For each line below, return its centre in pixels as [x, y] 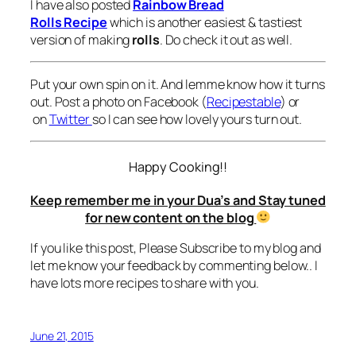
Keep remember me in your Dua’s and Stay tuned [178, 200]
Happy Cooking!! [178, 166]
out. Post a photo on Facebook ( [118, 102]
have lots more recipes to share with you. [145, 282]
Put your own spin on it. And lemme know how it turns [178, 85]
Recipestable [243, 102]
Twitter [70, 120]
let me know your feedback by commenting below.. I [174, 265]
